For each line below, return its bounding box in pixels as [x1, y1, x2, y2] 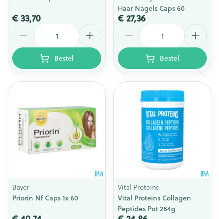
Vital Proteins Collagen [118, 193, 191, 203]
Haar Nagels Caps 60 [118, 3, 185, 13]
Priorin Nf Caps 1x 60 [12, 193, 78, 203]
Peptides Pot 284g [118, 204, 175, 214]
